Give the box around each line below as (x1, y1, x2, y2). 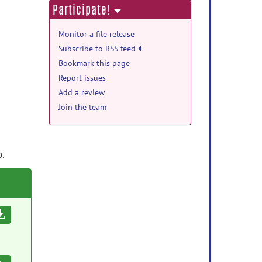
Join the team (58, 102, 106, 112)
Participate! (52, 1, 111, 18)
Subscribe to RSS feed (58, 43, 138, 54)
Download (4, 208, 50, 221)
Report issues (58, 73, 106, 83)
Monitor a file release (58, 29, 135, 39)
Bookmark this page (58, 58, 130, 68)
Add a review (58, 87, 105, 98)
